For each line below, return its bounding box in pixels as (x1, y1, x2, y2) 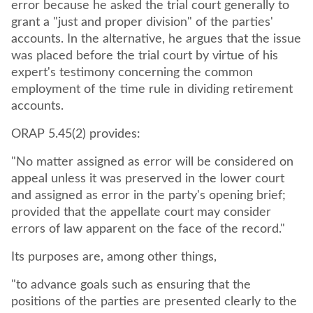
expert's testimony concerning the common (11, 66, 253, 79)
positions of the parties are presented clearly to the (11, 296, 297, 308)
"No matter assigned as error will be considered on (11, 156, 293, 168)
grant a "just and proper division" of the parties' (11, 16, 273, 29)
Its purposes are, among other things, (11, 251, 220, 263)
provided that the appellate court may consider (11, 206, 271, 219)
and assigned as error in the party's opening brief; (11, 189, 286, 202)
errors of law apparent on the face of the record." (11, 223, 289, 235)
